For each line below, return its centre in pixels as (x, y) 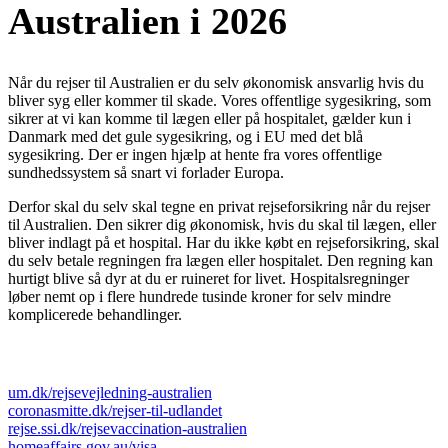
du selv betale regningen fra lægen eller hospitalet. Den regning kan (220, 261)
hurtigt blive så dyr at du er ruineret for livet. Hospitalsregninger (208, 279)
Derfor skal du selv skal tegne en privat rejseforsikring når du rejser (219, 207)
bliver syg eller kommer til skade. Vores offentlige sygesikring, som (219, 101)
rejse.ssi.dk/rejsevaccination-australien (127, 428)
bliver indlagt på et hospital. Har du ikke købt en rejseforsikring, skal (223, 243)
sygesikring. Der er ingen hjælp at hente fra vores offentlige (195, 155)
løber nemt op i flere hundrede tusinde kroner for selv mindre (199, 297)
